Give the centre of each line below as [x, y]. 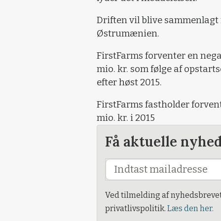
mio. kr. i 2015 [126, 118]
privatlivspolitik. [136, 208]
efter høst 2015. [129, 82]
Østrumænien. [128, 34]
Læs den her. [190, 208]
